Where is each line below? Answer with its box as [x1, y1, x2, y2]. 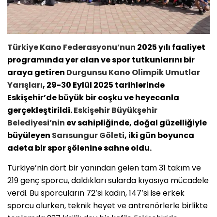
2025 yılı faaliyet [136, 41, 205, 53]
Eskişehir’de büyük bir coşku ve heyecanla [7, 92, 179, 103]
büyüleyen [7, 129, 52, 141]
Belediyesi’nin [7, 117, 65, 128]
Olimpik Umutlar [130, 66, 200, 78]
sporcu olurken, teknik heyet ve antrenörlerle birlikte [7, 200, 208, 211]
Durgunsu [66, 66, 108, 78]
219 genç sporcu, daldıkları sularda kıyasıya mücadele [7, 174, 209, 186]
